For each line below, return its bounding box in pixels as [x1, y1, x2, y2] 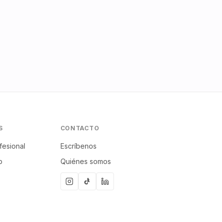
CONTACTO [60, 124, 100, 132]
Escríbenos [60, 142, 97, 150]
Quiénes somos [60, 157, 111, 166]
